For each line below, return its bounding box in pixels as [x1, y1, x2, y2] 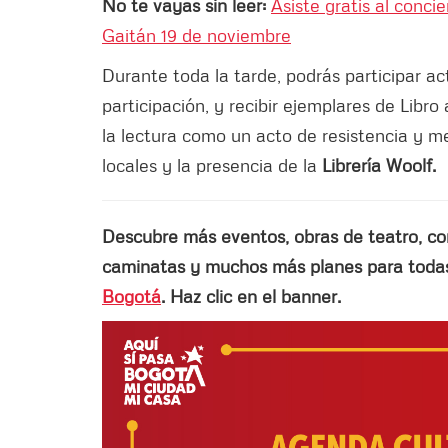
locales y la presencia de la [102, 153, 322, 176]
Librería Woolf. [322, 153, 436, 176]
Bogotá [102, 284, 161, 307]
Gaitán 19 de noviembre [102, 23, 291, 46]
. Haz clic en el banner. [161, 284, 341, 307]
